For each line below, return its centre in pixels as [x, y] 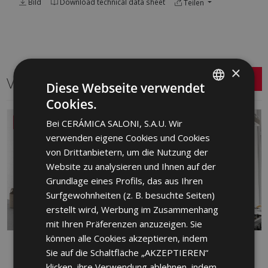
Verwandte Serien [62, 83]
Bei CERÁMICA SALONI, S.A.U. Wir [115, 123]
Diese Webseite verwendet [126, 88]
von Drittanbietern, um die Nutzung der [127, 152]
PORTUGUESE [209, 187]
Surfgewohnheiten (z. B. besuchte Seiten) [131, 195]
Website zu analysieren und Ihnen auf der [131, 166]
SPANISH [200, 105]
